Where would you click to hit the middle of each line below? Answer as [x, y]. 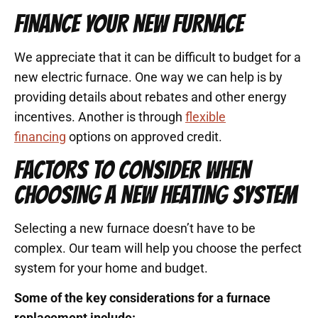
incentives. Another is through [100, 117]
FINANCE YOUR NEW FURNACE [129, 24]
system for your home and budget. [111, 268]
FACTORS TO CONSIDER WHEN [132, 170]
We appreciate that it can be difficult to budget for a [158, 57]
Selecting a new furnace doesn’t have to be [135, 228]
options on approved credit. [144, 137]
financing [40, 137]
